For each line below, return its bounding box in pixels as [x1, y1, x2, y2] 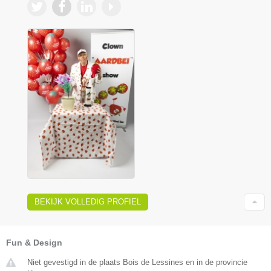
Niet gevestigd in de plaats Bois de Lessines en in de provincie [27, 257, 247, 267]
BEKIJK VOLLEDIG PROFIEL [34, 197, 141, 206]
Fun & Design [6, 237, 62, 247]
